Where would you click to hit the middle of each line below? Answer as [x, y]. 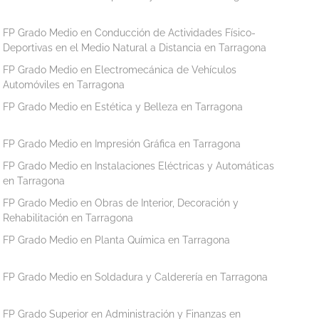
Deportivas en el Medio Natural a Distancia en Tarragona [135, 47]
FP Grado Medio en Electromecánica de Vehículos [120, 69]
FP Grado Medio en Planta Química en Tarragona [117, 240]
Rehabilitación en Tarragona [68, 218]
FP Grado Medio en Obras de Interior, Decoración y [121, 203]
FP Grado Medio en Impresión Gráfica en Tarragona [122, 143]
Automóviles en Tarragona [64, 84]
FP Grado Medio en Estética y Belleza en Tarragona [123, 106]
